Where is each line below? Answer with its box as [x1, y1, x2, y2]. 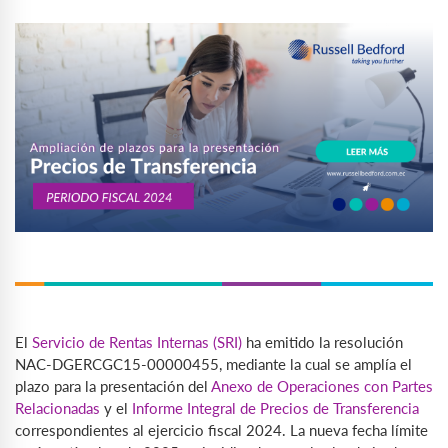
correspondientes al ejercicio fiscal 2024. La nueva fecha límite [15, 420, 428, 439]
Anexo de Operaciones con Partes [211, 376, 433, 395]
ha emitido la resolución [246, 332, 403, 351]
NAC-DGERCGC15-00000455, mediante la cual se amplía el [15, 354, 412, 373]
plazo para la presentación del [15, 376, 211, 395]
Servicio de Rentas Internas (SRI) [32, 332, 242, 351]
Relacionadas [15, 398, 100, 417]
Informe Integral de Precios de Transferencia [132, 398, 419, 417]
